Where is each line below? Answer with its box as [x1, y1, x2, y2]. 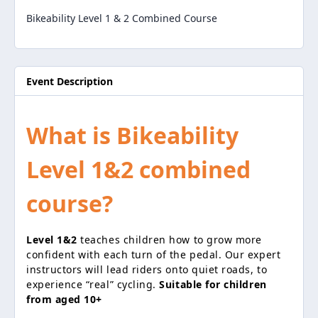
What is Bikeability [26, 120, 238, 151]
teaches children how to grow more [80, 233, 262, 247]
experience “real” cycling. [26, 278, 156, 292]
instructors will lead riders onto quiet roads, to [26, 263, 268, 277]
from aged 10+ [26, 292, 102, 307]
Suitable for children [159, 278, 267, 292]
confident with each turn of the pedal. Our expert [26, 248, 281, 262]
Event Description [26, 74, 113, 88]
